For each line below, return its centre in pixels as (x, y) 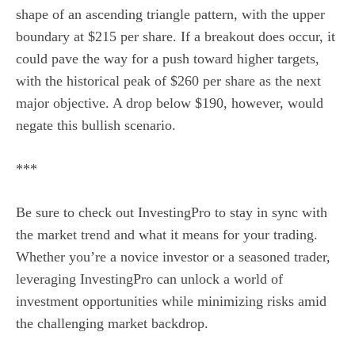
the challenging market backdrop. (112, 324)
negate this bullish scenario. (96, 126)
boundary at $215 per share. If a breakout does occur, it (176, 37)
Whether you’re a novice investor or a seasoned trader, (173, 257)
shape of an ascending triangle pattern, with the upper (170, 15)
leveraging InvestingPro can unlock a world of (149, 279)
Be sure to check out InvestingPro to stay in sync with (172, 213)
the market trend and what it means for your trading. (167, 235)
